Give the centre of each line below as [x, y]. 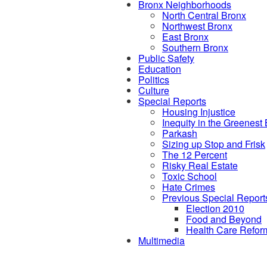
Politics [154, 79]
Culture [154, 90]
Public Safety [166, 58]
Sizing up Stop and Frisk [214, 144]
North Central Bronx [204, 15]
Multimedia [162, 240]
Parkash [180, 133]
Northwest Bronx [197, 26]
